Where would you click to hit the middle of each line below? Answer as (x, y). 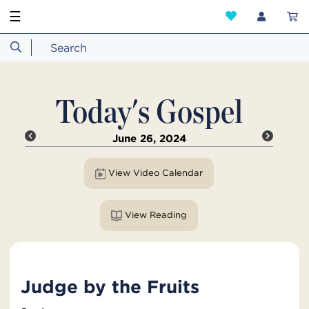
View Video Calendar (182, 173)
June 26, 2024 (149, 139)
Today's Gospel (149, 111)
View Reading (168, 215)
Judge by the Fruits (110, 287)
